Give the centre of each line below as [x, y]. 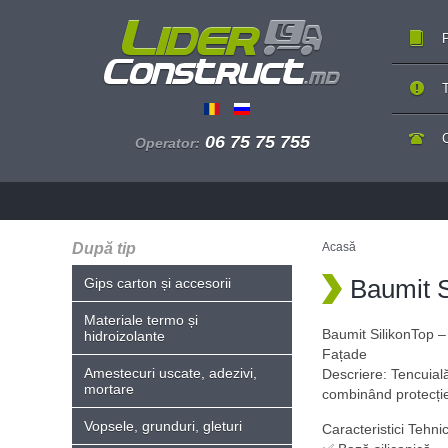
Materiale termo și [141, 320]
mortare [109, 389]
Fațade [344, 354]
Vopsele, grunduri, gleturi [163, 426]
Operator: [167, 143]
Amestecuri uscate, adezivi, [170, 373]
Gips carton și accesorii [157, 283]
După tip [104, 248]
